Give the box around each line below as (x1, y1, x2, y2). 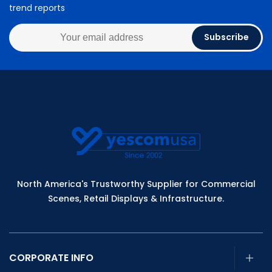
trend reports (9, 1, 65, 14)
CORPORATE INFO (9, 251, 93, 265)
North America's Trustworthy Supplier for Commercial (16, 178, 256, 191)
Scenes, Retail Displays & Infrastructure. (48, 192, 224, 205)
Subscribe (204, 31, 249, 44)
